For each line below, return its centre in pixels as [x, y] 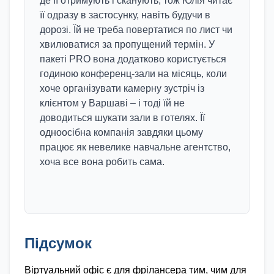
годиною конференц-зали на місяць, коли [133, 74]
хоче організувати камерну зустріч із [122, 88]
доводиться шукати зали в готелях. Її [122, 118]
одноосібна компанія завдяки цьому [121, 132]
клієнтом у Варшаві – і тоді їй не [112, 103]
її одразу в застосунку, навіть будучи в [125, 15]
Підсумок [58, 243]
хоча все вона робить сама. [102, 162]
